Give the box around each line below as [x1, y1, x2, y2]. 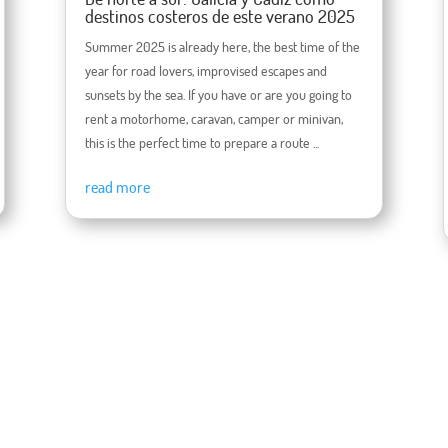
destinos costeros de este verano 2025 [84, 5, 355, 28]
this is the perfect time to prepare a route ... [84, 134, 319, 152]
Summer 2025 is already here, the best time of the [84, 38, 360, 56]
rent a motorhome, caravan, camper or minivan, [84, 110, 343, 128]
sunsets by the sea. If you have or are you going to [84, 86, 352, 104]
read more [84, 177, 150, 198]
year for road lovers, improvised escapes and [84, 62, 327, 80]
